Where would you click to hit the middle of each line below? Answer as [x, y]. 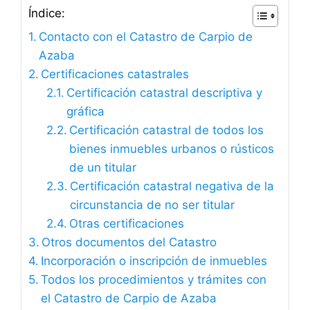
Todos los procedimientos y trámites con [154, 279]
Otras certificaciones [126, 223]
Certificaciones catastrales [115, 74]
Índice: [47, 13]
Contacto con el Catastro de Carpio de [146, 36]
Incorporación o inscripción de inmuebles [154, 261]
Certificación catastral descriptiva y [164, 92]
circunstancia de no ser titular [152, 204]
